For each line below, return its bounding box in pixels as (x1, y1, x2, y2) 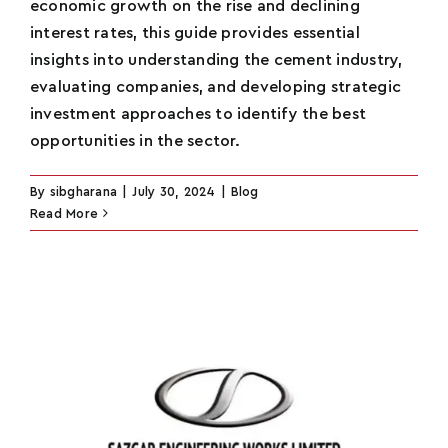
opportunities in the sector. (30, 132, 241, 149)
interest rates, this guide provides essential (30, 24, 360, 41)
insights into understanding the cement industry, (30, 51, 403, 68)
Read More (30, 206, 99, 220)
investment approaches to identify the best (30, 105, 367, 122)
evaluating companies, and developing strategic (30, 78, 402, 95)
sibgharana (49, 184, 118, 198)
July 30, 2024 (132, 184, 216, 198)
